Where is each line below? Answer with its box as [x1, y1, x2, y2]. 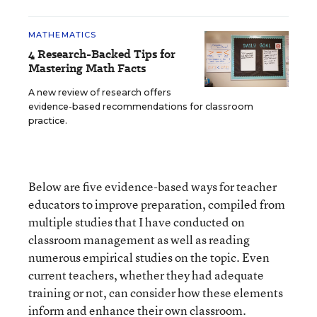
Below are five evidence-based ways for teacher [28, 178, 277, 195]
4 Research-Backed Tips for [28, 45, 175, 62]
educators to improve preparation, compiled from [28, 195, 285, 212]
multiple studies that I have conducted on [28, 213, 245, 230]
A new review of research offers [28, 86, 171, 98]
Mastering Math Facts [28, 59, 146, 76]
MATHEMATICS [28, 29, 97, 40]
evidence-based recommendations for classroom [28, 100, 253, 112]
